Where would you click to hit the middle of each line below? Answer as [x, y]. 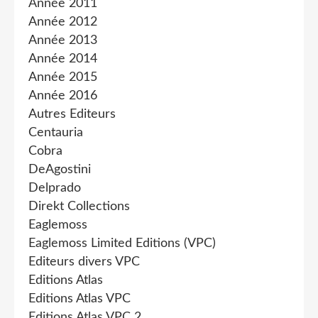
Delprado [55, 188]
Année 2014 [63, 59]
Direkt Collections [79, 207]
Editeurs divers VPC [84, 262]
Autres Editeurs [72, 114]
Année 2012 [63, 22]
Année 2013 [63, 40]
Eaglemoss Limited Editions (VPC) [122, 243]
